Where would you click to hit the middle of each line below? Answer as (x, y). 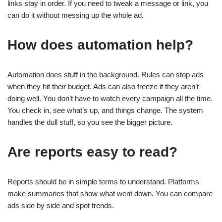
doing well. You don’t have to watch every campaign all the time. (110, 98)
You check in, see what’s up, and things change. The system (105, 110)
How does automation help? (100, 45)
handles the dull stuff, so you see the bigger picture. (90, 122)
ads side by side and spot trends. (61, 205)
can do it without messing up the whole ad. (76, 15)
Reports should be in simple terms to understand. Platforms (103, 182)
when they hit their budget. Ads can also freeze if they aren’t (103, 86)
